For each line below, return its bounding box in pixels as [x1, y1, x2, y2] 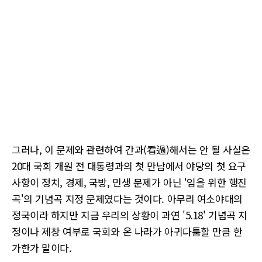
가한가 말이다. [12, 240, 72, 255]
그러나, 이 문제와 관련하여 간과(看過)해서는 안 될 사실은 [12, 142, 250, 157]
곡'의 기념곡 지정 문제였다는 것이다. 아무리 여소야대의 [12, 191, 243, 206]
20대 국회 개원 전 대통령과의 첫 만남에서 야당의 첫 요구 [12, 158, 246, 173]
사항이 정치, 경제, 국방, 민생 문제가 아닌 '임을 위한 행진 [12, 175, 247, 189]
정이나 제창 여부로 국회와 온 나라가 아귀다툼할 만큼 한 [12, 224, 243, 239]
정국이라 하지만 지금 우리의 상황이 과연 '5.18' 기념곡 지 [12, 208, 247, 222]
